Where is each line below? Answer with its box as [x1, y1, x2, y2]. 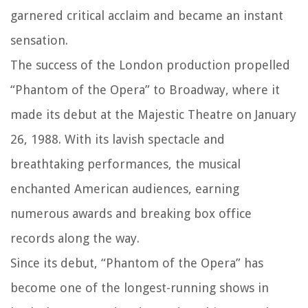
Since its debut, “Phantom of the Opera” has [10, 256, 263, 271]
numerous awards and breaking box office [10, 206, 252, 221]
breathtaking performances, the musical [10, 157, 241, 172]
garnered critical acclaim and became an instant [10, 8, 283, 23]
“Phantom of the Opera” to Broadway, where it [10, 82, 280, 98]
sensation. [10, 33, 68, 48]
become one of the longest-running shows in [10, 280, 269, 296]
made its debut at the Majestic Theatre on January [10, 107, 296, 122]
